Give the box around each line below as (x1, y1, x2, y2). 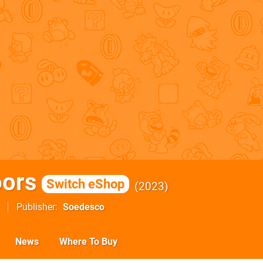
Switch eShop (46, 176, 124, 191)
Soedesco (63, 201, 104, 213)
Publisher (16, 201, 55, 213)
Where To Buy (59, 236, 117, 247)
